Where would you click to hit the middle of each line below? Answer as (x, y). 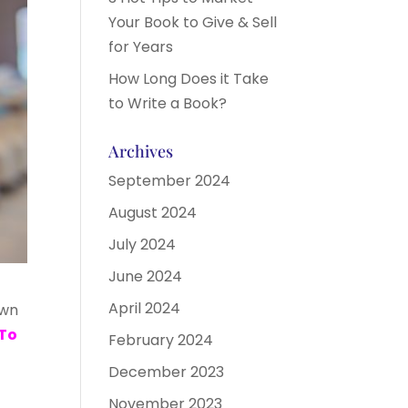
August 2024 (153, 213)
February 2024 (161, 340)
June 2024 (146, 276)
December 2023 (167, 372)
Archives (141, 151)
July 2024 (143, 245)
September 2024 (170, 181)
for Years (141, 47)
